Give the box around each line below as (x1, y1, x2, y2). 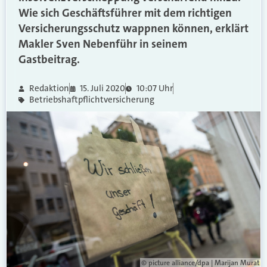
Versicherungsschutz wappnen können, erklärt (18, 21, 249, 36)
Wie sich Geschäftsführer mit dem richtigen (18, 5, 232, 20)
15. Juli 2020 (80, 82, 125, 94)
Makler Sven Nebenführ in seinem (18, 36, 187, 51)
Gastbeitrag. (18, 52, 80, 67)
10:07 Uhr (136, 82, 173, 94)
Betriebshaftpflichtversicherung (29, 94, 154, 105)
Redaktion (29, 82, 69, 94)
